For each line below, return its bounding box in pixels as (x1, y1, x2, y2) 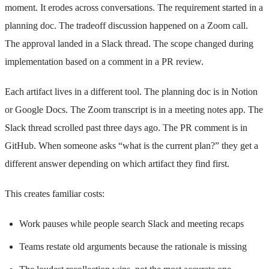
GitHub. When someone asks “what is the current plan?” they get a (5, 140, 258, 151)
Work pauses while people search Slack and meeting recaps (19, 218, 244, 229)
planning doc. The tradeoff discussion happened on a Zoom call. (5, 20, 248, 31)
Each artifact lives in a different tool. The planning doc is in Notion (5, 86, 258, 97)
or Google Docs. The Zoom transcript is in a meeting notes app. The (5, 104, 263, 115)
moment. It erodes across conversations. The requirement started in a (5, 2, 263, 13)
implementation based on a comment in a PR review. (5, 56, 204, 67)
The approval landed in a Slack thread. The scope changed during (5, 38, 253, 49)
